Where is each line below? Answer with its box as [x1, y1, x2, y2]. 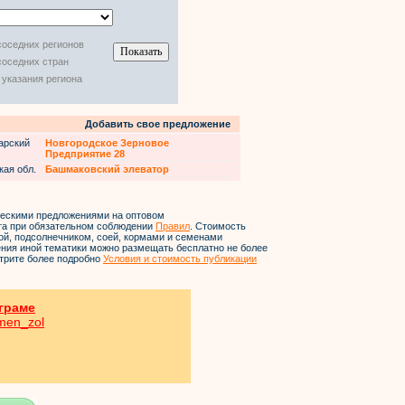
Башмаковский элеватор [45, 164, 169, 174]
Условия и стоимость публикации [103, 253, 257, 264]
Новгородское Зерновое [45, 137, 169, 148]
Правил [155, 221, 190, 231]
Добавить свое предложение [85, 118, 231, 129]
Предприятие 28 [45, 148, 125, 159]
